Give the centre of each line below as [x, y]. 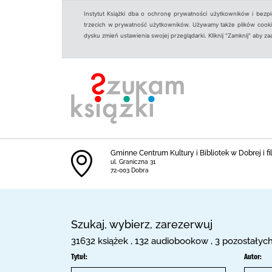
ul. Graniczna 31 [133, 162]
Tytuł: [79, 257]
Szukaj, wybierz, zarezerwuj [142, 224]
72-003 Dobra [130, 170]
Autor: [253, 257]
